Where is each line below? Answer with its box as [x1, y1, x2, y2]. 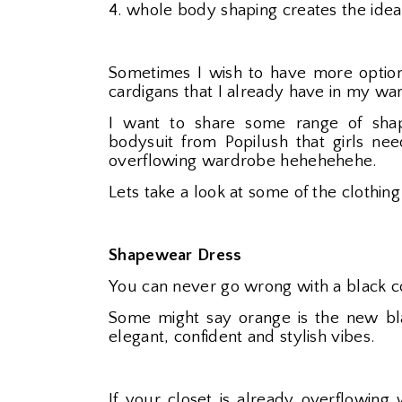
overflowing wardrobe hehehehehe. [109, 152, 377, 170]
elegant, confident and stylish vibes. [109, 328, 375, 346]
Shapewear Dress [109, 246, 242, 265]
